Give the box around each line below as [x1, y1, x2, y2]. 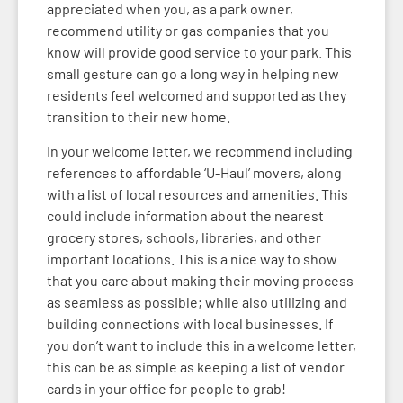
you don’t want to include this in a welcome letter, [47, 336, 356, 354]
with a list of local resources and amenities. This [47, 185, 348, 203]
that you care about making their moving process [47, 272, 354, 290]
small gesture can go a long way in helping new [47, 64, 339, 82]
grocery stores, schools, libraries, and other [47, 228, 321, 246]
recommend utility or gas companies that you [47, 21, 329, 39]
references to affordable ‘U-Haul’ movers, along [47, 164, 342, 182]
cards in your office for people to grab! [47, 380, 289, 398]
